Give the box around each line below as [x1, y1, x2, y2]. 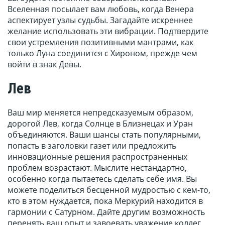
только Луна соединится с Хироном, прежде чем [8, 48, 197, 59]
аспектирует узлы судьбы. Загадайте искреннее [8, 15, 193, 26]
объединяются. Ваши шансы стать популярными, [8, 129, 201, 141]
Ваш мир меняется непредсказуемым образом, [8, 107, 193, 119]
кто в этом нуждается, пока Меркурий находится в [8, 195, 203, 207]
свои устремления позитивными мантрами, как [8, 37, 193, 48]
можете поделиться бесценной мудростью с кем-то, [8, 184, 210, 196]
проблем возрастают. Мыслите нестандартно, [8, 162, 187, 174]
